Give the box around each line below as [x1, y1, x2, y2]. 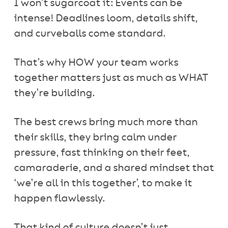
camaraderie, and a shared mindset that [13, 163, 214, 173]
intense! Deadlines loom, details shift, [13, 14, 197, 23]
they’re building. [13, 89, 95, 98]
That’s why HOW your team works [13, 58, 178, 68]
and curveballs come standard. [13, 29, 165, 39]
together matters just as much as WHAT [13, 73, 208, 83]
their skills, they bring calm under [13, 133, 177, 142]
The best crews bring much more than [13, 118, 197, 127]
